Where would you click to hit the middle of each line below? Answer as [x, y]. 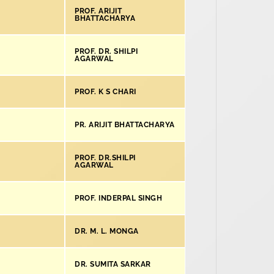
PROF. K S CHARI [106, 92]
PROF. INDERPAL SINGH [118, 198]
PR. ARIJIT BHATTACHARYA [125, 125]
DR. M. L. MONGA [107, 231]
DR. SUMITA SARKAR [113, 264]
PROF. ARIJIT [98, 11]
